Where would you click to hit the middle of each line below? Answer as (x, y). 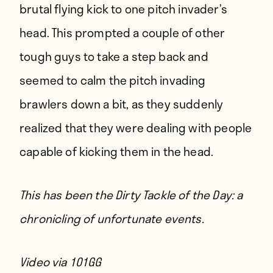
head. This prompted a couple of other (122, 33)
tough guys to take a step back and (114, 56)
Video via (44, 262)
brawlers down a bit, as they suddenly (122, 104)
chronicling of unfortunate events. (112, 218)
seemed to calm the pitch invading (113, 80)
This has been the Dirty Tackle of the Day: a (131, 195)
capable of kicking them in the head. (117, 151)
